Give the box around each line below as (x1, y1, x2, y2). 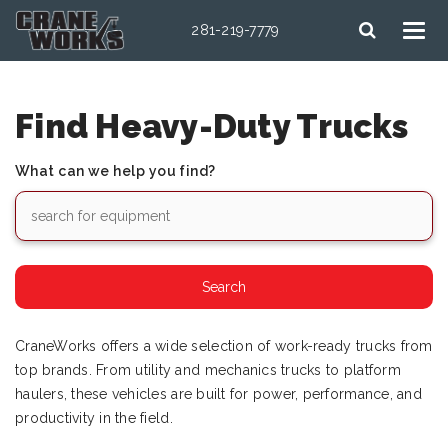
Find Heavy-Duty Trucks (15, 107, 409, 146)
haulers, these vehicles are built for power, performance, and (15, 386, 422, 402)
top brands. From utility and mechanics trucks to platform (15, 362, 401, 378)
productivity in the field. (15, 410, 173, 426)
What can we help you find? (15, 163, 216, 179)
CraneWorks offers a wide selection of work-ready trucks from (15, 338, 433, 354)
